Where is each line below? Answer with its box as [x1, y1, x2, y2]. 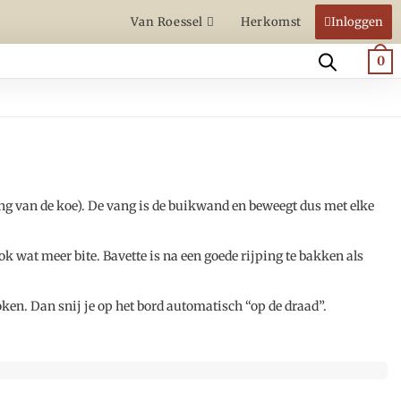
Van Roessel [131, 13, 207, 30]
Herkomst [241, 13, 302, 30]
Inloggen [331, 14, 383, 30]
